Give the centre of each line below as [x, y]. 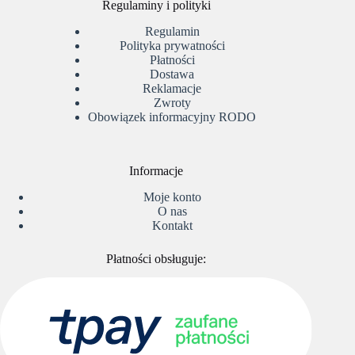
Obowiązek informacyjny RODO [172, 116]
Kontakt [172, 225]
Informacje [157, 170]
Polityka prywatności [172, 45]
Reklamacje [172, 88]
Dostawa [172, 74]
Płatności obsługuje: [157, 258]
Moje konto [172, 197]
